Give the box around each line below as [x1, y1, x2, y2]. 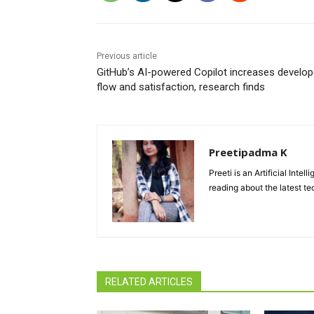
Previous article [97, 51, 157, 62]
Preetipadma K [209, 145, 287, 160]
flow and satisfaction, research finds [97, 81, 265, 94]
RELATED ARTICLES [105, 276, 193, 288]
